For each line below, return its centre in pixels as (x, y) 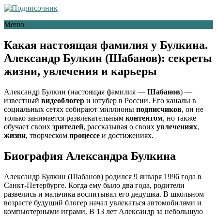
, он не (193, 109)
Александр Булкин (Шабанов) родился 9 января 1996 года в (103, 176)
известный (23, 100)
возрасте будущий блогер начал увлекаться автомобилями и (103, 202)
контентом (144, 118)
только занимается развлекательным (65, 118)
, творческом (47, 135)
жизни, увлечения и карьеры (80, 71)
